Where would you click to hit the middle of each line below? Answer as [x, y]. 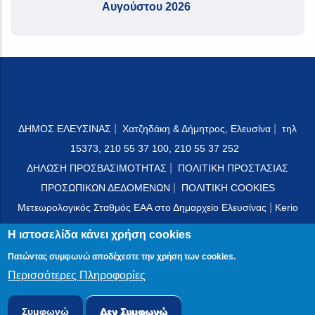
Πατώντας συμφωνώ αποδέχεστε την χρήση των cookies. [122, 257]
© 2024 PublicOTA [157, 286]
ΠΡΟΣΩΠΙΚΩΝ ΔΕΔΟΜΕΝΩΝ [105, 187]
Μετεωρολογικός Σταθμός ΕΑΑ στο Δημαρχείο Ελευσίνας [142, 207]
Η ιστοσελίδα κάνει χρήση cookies [100, 234]
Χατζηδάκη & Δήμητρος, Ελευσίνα [197, 128]
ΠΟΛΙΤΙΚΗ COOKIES [228, 187]
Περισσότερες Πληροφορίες [77, 275]
